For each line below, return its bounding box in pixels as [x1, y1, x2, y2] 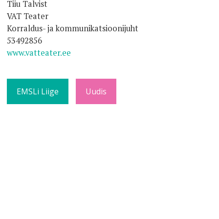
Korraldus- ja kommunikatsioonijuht [7, 23, 138, 34]
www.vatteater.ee [7, 47, 71, 58]
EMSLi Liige [17, 86, 59, 97]
